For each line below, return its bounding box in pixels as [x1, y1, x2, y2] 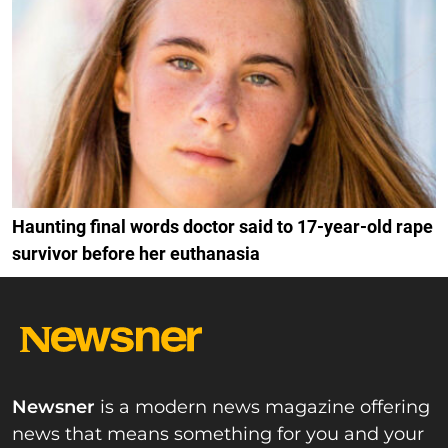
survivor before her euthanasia [12, 242, 260, 264]
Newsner [12, 395, 95, 418]
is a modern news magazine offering [95, 395, 430, 418]
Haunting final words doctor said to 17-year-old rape [12, 215, 433, 237]
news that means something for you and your [12, 422, 424, 445]
